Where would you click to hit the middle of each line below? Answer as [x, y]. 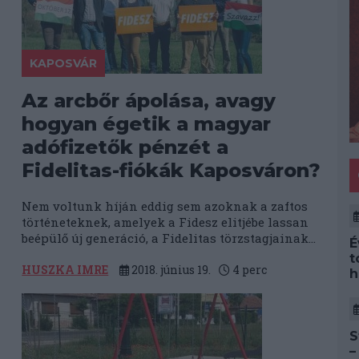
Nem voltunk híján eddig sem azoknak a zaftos [165, 206]
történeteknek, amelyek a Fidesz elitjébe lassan [165, 222]
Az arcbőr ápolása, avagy [149, 101]
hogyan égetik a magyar [147, 124]
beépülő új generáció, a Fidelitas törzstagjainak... [169, 238]
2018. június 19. [170, 270]
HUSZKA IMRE [65, 270]
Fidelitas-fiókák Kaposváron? [171, 170]
